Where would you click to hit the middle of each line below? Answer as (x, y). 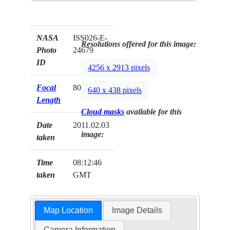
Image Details (137, 210)
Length (49, 100)
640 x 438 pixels (115, 90)
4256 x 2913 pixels (119, 67)
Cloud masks (103, 112)
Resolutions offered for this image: (139, 44)
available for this (153, 112)
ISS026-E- (90, 38)
